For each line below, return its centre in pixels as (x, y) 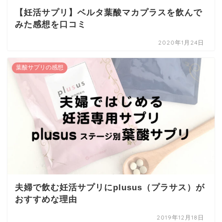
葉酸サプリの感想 (40, 67)
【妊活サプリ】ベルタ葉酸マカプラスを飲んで (109, 12)
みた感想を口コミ (51, 24)
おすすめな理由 (46, 199)
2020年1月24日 (181, 42)
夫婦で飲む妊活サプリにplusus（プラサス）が (110, 187)
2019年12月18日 (181, 217)
